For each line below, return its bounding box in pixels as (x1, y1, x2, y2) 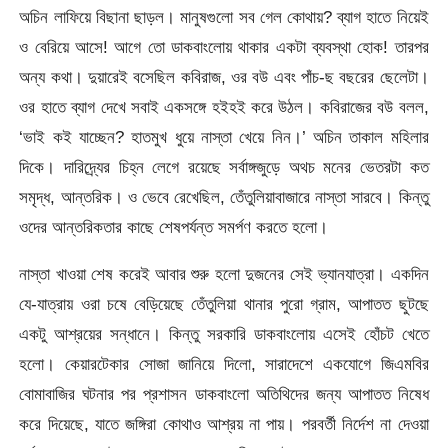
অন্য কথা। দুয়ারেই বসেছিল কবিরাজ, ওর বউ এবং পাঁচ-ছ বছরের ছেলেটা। (19, 66, 429, 87)
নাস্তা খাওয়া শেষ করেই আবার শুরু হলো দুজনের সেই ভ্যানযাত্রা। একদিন (19, 264, 429, 285)
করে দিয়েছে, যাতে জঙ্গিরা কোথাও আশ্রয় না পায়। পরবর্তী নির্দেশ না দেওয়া (19, 414, 429, 435)
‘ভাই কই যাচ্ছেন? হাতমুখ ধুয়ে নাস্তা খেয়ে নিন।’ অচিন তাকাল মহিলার (19, 126, 429, 147)
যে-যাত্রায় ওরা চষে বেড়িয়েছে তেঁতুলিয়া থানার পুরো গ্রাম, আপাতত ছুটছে (19, 294, 429, 315)
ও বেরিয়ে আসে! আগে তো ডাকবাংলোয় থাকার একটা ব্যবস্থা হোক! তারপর (19, 36, 429, 57)
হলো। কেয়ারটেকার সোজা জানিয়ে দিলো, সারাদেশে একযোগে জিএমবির (19, 354, 429, 375)
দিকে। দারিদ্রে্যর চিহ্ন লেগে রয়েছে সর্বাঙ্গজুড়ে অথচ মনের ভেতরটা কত (19, 156, 429, 177)
